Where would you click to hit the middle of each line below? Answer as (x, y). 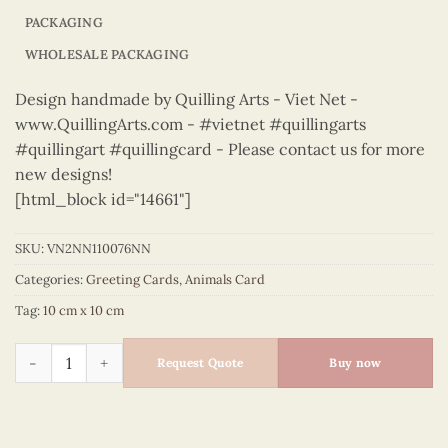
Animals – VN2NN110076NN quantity (140, 353)
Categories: (50, 279)
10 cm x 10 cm (83, 310)
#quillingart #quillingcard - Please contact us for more (220, 148)
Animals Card (225, 279)
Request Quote (200, 363)
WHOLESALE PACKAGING (107, 54)
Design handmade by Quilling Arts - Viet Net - (186, 98)
